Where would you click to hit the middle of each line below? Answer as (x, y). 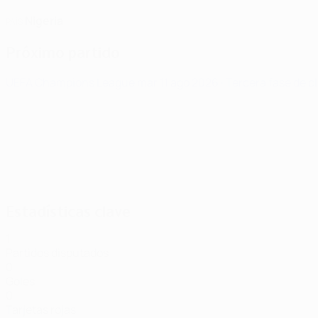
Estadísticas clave (68, 212)
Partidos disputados (57, 253)
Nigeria (44, 21)
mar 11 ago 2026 (179, 82)
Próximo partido (63, 53)
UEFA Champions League (71, 82)
